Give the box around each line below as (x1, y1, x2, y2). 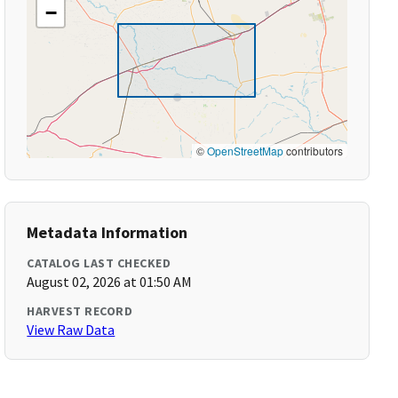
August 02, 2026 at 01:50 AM (27, 273, 193, 291)
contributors (283, 143, 343, 158)
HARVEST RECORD (27, 303, 133, 319)
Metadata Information (27, 222, 188, 243)
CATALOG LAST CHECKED (27, 255, 171, 271)
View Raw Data (27, 321, 115, 338)
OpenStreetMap (206, 143, 283, 158)
